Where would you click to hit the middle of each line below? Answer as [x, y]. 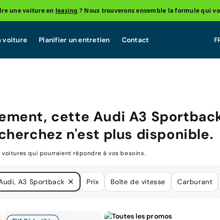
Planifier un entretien [74, 40]
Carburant [195, 182]
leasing [67, 10]
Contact [135, 40]
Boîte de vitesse [138, 182]
